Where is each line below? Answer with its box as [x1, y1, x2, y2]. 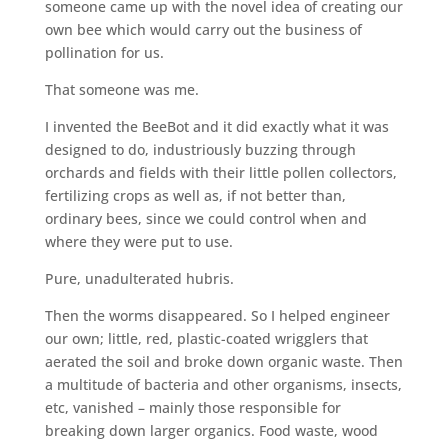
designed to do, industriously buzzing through [44, 139, 356, 159]
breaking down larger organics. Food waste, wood [44, 420, 378, 440]
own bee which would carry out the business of [44, 19, 362, 39]
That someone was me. [44, 79, 199, 99]
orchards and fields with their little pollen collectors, [44, 162, 397, 182]
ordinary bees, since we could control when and [44, 208, 367, 228]
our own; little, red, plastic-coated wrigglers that [44, 328, 368, 348]
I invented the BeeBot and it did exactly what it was [44, 116, 389, 136]
